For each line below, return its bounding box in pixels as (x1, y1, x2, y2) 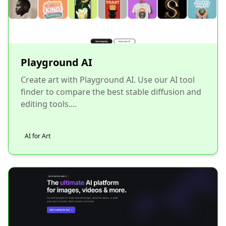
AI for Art (25, 132, 50, 140)
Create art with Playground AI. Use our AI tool (21, 74, 195, 85)
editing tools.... (21, 98, 77, 109)
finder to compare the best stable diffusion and (21, 86, 201, 97)
